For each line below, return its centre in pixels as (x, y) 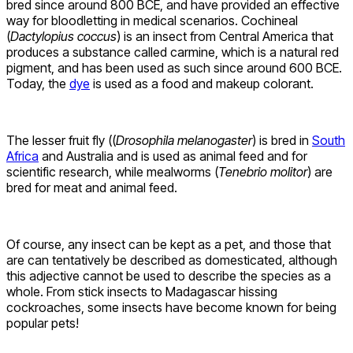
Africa (22, 156)
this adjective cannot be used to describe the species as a (169, 275)
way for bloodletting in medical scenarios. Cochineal (152, 20)
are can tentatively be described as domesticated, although (172, 260)
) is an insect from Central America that (225, 36)
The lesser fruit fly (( (61, 140)
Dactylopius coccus (63, 36)
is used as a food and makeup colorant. (202, 83)
